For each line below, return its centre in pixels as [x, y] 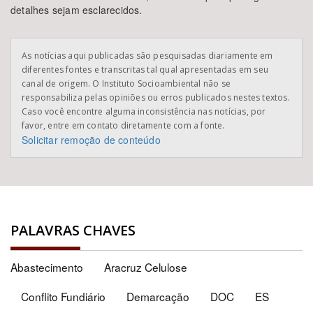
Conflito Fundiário [63, 296]
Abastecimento [47, 267]
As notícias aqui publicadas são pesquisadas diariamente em [147, 56]
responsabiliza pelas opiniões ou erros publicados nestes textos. [156, 97]
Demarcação [158, 296]
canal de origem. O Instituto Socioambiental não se [126, 83]
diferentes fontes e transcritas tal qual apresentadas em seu [145, 70]
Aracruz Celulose [146, 267]
